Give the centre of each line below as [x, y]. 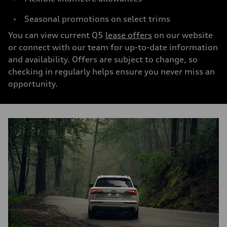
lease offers [129, 35]
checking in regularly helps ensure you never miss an [111, 71]
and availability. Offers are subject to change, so [103, 59]
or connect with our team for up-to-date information [113, 47]
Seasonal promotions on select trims [97, 19]
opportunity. [33, 84]
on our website [182, 35]
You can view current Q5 [57, 35]
